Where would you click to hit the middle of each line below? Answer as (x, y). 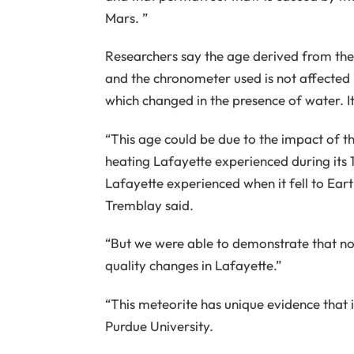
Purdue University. (159, 326)
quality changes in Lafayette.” (193, 265)
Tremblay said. (149, 205)
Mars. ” (126, 18)
